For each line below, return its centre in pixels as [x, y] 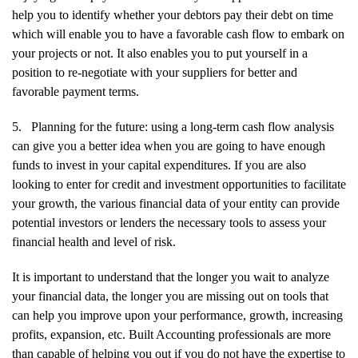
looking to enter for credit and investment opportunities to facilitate [179, 185]
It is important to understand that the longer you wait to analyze [171, 277]
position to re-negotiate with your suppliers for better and [155, 73]
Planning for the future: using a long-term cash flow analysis [183, 127]
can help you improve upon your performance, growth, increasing [177, 316]
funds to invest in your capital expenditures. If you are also [159, 165]
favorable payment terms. [76, 92]
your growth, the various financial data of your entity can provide [176, 204]
